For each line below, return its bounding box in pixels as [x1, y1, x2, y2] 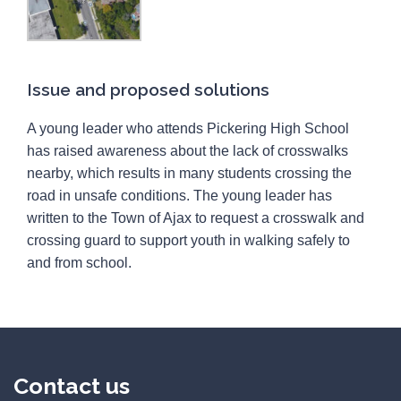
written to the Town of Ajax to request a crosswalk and [27, 210, 364, 226]
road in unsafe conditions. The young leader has [27, 188, 332, 204]
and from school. [27, 255, 132, 271]
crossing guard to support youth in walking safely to [27, 233, 350, 249]
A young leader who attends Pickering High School [27, 121, 349, 137]
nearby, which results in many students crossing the [27, 166, 352, 182]
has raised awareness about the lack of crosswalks [27, 143, 348, 159]
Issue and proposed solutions [27, 80, 269, 100]
